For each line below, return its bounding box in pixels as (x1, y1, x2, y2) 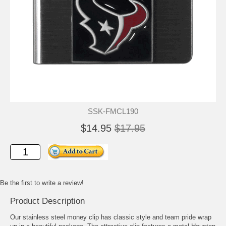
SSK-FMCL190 (88, 107, 138, 116)
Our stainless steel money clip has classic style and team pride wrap (10, 213, 211, 221)
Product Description (10, 196, 85, 206)
